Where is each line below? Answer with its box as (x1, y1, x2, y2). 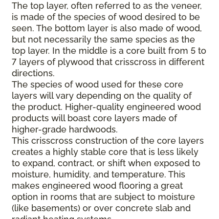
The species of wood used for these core (12, 79, 183, 90)
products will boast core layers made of (12, 113, 177, 124)
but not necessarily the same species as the (12, 34, 195, 45)
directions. (12, 68, 55, 79)
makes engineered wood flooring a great (12, 180, 183, 191)
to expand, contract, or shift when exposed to (12, 158, 200, 169)
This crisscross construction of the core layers (12, 135, 204, 146)
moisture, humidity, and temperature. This (12, 169, 185, 180)
